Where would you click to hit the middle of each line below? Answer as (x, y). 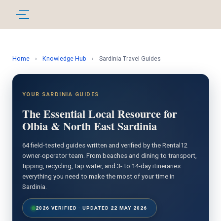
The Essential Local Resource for (99, 114)
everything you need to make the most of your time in (98, 176)
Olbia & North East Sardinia (89, 126)
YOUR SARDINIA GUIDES (60, 94)
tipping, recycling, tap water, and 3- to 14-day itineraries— (104, 166)
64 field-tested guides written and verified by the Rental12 (105, 145)
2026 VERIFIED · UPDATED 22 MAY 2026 (91, 208)
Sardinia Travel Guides (130, 59)
